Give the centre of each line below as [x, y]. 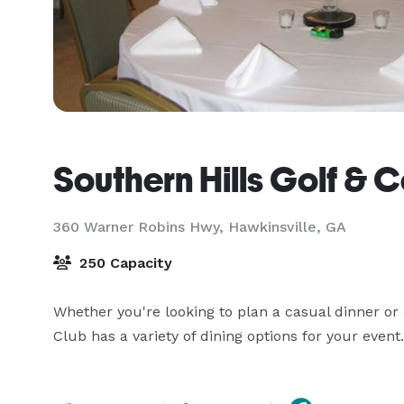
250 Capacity [124, 263]
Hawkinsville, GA [287, 227]
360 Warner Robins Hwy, [141, 227]
